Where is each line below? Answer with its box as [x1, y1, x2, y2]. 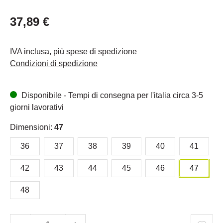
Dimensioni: [10, 122, 54, 131]
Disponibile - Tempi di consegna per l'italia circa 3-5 [19, 91, 203, 100]
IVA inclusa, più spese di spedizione [10, 47, 137, 56]
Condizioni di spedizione [10, 59, 98, 68]
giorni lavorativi [10, 103, 64, 111]
